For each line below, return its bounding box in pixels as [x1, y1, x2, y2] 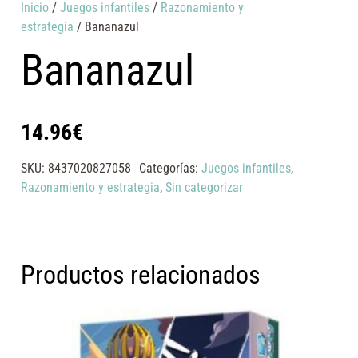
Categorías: [138, 160, 201, 176]
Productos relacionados [21, 261, 261, 291]
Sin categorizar [165, 179, 244, 195]
